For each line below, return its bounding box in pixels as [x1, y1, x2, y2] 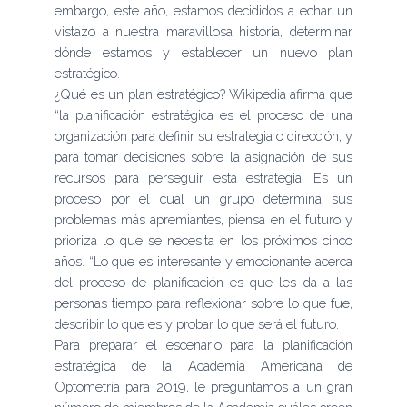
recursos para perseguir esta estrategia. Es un [55, 169, 352, 185]
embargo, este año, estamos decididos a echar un [55, 2, 352, 18]
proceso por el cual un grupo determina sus [55, 190, 352, 206]
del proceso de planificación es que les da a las [55, 273, 352, 290]
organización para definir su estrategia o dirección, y [55, 127, 352, 144]
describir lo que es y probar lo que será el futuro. [55, 315, 342, 332]
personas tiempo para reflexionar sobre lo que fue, [55, 294, 352, 311]
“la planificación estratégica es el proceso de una [55, 106, 352, 123]
